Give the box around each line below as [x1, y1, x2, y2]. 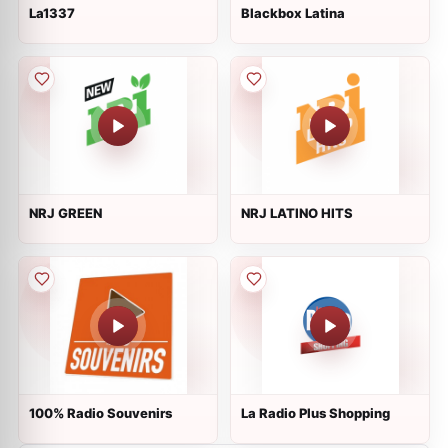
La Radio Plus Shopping [241, 405, 390, 421]
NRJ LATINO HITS [241, 205, 353, 221]
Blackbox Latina [241, 5, 345, 21]
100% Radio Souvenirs [29, 405, 172, 421]
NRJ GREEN [29, 205, 102, 221]
